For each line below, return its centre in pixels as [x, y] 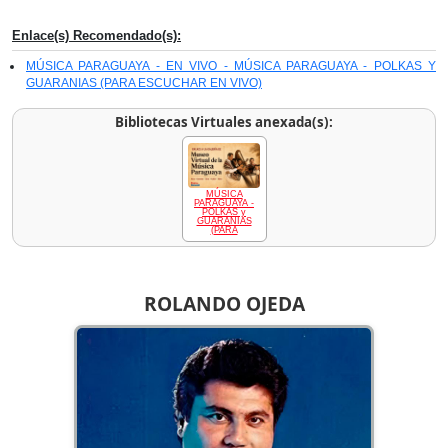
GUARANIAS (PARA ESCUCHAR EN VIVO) [144, 83]
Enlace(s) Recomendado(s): [96, 36]
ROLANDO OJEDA [224, 303]
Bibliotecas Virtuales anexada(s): [224, 122]
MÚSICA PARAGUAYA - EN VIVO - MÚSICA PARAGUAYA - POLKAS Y [231, 66]
